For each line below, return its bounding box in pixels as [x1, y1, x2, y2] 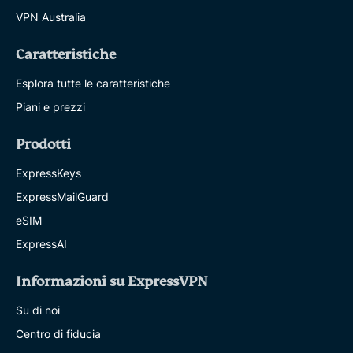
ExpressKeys [16, 166, 81, 180]
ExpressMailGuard [16, 190, 109, 204]
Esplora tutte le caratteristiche [16, 76, 170, 91]
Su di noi [16, 303, 60, 318]
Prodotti [16, 136, 71, 154]
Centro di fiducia [16, 327, 101, 341]
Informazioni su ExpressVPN [16, 273, 208, 291]
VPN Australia [16, 10, 86, 24]
